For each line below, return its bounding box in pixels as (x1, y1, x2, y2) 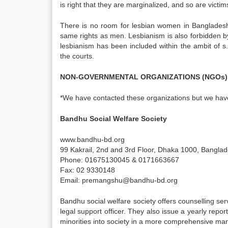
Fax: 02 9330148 (60, 166, 115, 174)
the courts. (60, 52, 94, 60)
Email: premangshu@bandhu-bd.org (60, 176, 178, 184)
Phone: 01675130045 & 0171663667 (60, 156, 179, 164)
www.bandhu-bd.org (60, 135, 125, 144)
